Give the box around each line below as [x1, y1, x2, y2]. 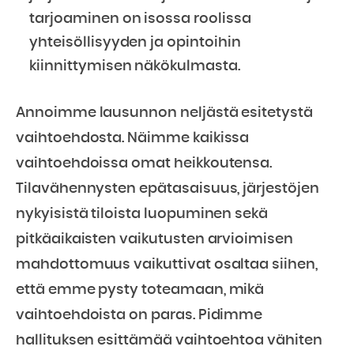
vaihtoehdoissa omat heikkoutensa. [16, 156, 273, 171]
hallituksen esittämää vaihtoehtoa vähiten [16, 333, 322, 348]
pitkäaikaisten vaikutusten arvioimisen [16, 232, 293, 247]
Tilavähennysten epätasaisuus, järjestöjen [16, 182, 319, 196]
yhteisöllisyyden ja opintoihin [29, 36, 241, 50]
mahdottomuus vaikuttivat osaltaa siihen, [16, 258, 318, 272]
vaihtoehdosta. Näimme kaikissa [16, 131, 250, 145]
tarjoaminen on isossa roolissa [29, 12, 251, 26]
